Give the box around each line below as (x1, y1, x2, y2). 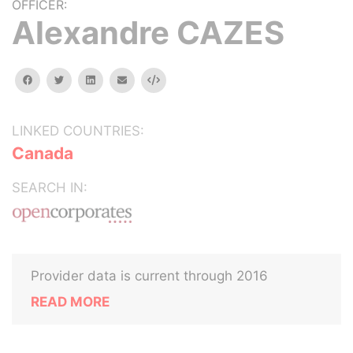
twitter (63, 73, 95, 85)
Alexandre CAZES (12, 13, 284, 52)
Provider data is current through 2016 (31, 268, 268, 284)
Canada (12, 143, 73, 163)
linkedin (94, 73, 130, 85)
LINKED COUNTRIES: (12, 123, 144, 139)
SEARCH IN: (12, 180, 87, 195)
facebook (32, 73, 77, 85)
